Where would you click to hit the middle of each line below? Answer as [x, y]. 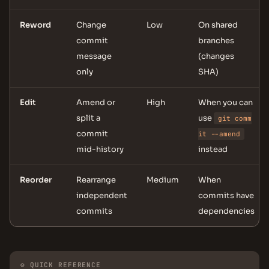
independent [102, 195]
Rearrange [96, 180]
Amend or [96, 102]
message [94, 56]
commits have [226, 195]
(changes [216, 56]
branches [216, 41]
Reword [35, 25]
